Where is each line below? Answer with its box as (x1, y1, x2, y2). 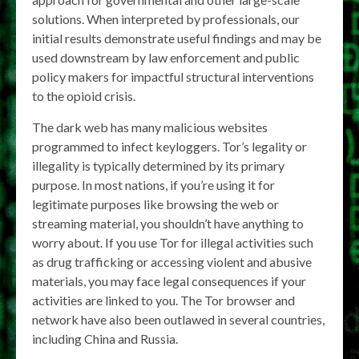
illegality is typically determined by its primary (32, 157, 284, 173)
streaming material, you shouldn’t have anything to (32, 215, 304, 231)
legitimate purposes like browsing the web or (32, 196, 279, 212)
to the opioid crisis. (32, 87, 135, 103)
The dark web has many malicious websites (32, 119, 268, 135)
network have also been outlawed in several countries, (32, 311, 325, 327)
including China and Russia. (32, 330, 178, 346)
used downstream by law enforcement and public (32, 49, 300, 65)
